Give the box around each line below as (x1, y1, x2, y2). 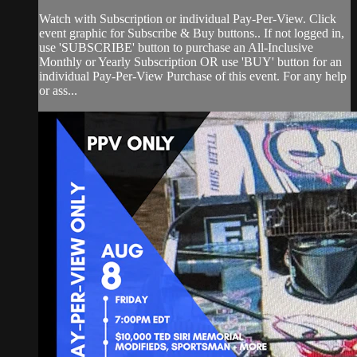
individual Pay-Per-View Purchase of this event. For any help (39, 69, 347, 84)
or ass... (39, 84, 77, 98)
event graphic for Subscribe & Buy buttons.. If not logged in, (39, 26, 344, 41)
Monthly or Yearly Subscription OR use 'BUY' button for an (39, 55, 342, 69)
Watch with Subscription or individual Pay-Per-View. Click (39, 12, 336, 26)
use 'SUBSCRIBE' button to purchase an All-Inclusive (39, 41, 313, 55)
